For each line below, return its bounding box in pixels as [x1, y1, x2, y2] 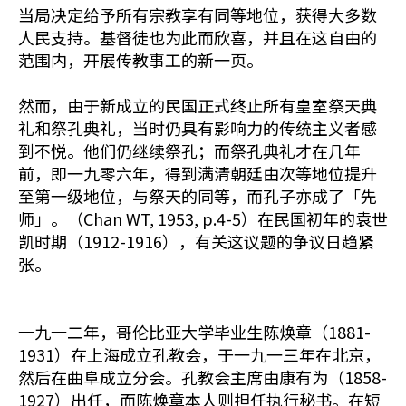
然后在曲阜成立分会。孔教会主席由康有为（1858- [18, 365, 387, 389]
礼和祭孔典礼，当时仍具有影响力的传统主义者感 [18, 116, 377, 140]
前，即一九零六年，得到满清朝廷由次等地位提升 [18, 161, 377, 185]
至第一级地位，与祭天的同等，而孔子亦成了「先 [18, 184, 377, 208]
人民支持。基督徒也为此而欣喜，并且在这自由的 [18, 25, 377, 49]
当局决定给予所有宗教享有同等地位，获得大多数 [18, 3, 377, 26]
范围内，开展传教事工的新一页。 [18, 48, 263, 72]
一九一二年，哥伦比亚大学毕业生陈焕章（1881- [18, 320, 371, 343]
